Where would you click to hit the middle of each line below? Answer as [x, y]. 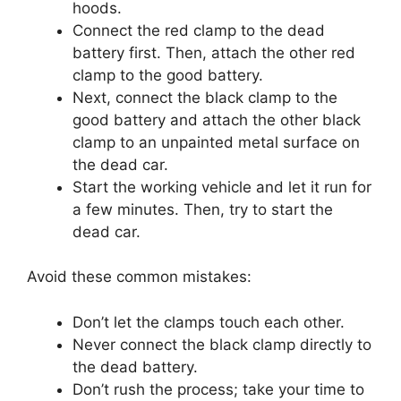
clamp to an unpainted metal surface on [216, 142]
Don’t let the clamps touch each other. [209, 322]
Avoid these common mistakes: [139, 277]
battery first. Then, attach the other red [214, 52]
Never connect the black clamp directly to [222, 344]
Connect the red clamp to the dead [199, 30]
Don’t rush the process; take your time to [218, 389]
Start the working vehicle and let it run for [222, 187]
